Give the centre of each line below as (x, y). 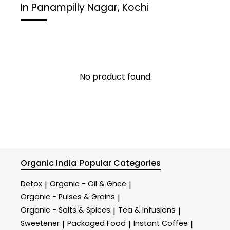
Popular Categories (120, 163)
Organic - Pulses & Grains (68, 197)
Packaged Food (97, 224)
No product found (115, 77)
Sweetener (40, 224)
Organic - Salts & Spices (65, 210)
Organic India (49, 163)
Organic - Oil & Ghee (88, 184)
